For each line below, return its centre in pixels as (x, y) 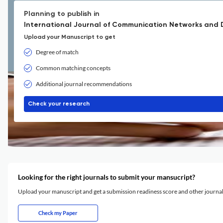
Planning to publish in (62, 14)
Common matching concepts (73, 68)
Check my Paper (58, 213)
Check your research (59, 104)
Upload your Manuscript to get (70, 37)
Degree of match (57, 52)
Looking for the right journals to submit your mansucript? (107, 177)
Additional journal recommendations (84, 84)
